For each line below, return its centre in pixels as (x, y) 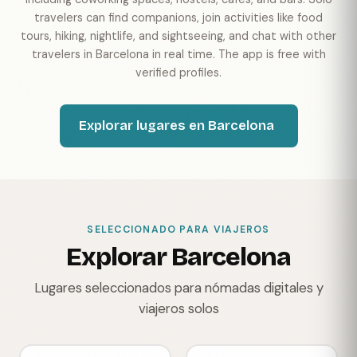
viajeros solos (178, 308)
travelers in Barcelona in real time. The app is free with (178, 54)
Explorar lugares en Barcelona (176, 126)
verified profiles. (178, 73)
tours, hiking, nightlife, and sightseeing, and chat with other (178, 36)
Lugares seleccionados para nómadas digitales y (178, 288)
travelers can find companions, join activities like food (178, 18)
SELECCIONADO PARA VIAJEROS (178, 229)
